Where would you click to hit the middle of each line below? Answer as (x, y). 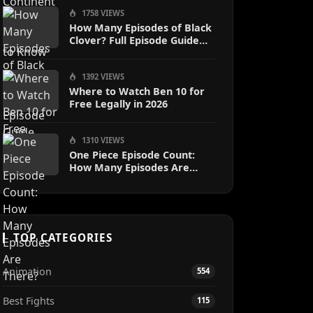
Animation (27, 271)
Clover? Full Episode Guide (134, 40)
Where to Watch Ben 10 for (137, 91)
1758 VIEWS (102, 13)
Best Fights (29, 301)
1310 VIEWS (102, 140)
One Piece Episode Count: (132, 155)
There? (86, 180)
